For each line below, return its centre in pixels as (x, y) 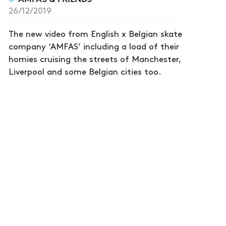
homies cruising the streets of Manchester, (95, 60)
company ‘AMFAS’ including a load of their (94, 47)
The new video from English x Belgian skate (96, 35)
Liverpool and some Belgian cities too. (85, 72)
